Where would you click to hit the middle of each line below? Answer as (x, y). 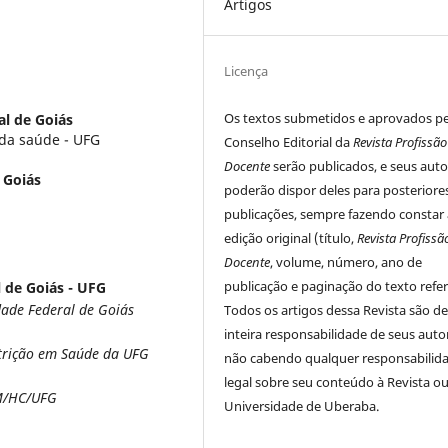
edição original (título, (291, 238)
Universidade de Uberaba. (302, 406)
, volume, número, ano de (346, 262)
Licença (246, 71)
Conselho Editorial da (289, 142)
